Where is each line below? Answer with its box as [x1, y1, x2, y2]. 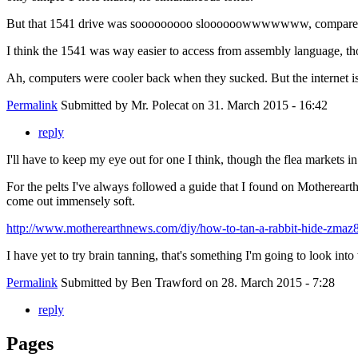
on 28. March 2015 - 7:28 [202, 276, 335, 290]
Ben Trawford [131, 276, 202, 290]
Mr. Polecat [131, 98, 189, 113]
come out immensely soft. [6, 194, 135, 209]
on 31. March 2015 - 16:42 [189, 98, 328, 113]
